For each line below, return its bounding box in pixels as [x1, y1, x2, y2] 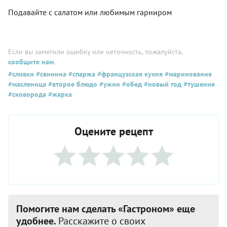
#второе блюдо [46, 80, 97, 89]
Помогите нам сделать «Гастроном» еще [16, 202, 195, 216]
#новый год [142, 80, 181, 89]
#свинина [34, 69, 66, 79]
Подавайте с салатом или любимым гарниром [8, 7, 172, 18]
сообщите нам [8, 57, 54, 67]
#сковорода [8, 90, 46, 99]
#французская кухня [95, 69, 163, 79]
